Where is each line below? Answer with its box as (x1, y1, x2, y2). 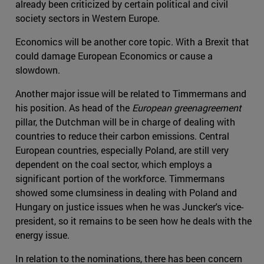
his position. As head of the (15, 101, 132, 114)
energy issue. (15, 228, 70, 241)
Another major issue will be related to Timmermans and (15, 87, 246, 100)
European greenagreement (132, 101, 242, 114)
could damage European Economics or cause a (15, 49, 213, 62)
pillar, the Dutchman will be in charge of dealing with (15, 115, 235, 128)
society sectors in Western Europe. (15, 11, 160, 24)
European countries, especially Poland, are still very (15, 143, 229, 156)
